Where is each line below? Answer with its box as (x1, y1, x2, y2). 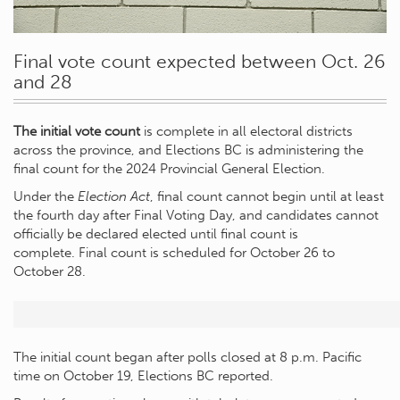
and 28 (13, 70, 72, 93)
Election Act (78, 187, 150, 204)
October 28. (13, 262, 86, 279)
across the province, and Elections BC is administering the (13, 141, 363, 158)
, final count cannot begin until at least (150, 187, 384, 204)
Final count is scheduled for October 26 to (79, 244, 335, 261)
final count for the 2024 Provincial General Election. (13, 160, 325, 177)
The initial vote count (13, 122, 140, 139)
